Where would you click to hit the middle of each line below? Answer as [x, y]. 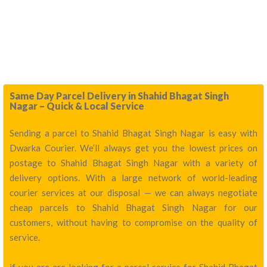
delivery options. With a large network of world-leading [133, 178]
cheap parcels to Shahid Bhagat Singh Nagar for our [133, 207]
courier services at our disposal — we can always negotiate [133, 193]
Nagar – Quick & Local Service [77, 106]
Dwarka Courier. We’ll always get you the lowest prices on [133, 148]
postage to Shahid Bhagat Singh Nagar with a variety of [133, 163]
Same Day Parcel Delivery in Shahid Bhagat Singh [119, 96]
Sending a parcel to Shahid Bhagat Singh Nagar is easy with [133, 133]
